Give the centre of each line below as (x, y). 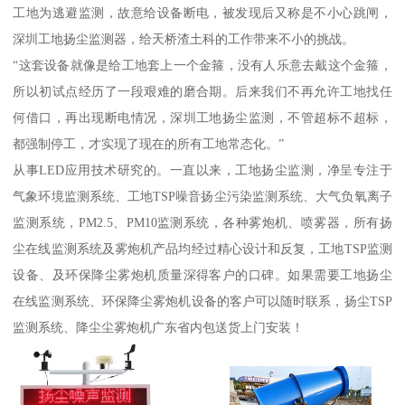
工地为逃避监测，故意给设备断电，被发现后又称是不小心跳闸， (202, 13)
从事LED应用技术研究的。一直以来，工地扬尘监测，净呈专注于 (202, 170)
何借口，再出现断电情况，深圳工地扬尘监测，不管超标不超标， (202, 118)
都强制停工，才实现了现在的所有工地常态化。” (149, 144)
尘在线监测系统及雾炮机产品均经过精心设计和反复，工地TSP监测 (202, 249)
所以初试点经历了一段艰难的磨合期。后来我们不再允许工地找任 (202, 92)
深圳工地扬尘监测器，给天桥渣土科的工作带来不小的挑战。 (184, 39)
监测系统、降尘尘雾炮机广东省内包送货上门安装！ (159, 328)
